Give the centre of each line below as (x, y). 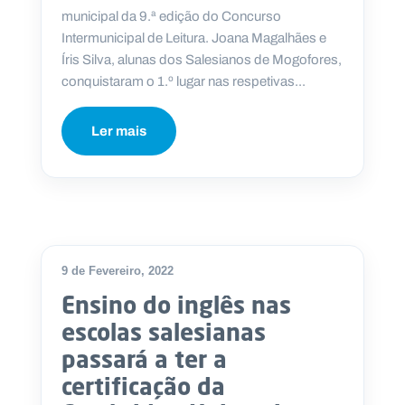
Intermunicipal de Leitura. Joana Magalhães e (194, 38)
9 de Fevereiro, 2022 (118, 271)
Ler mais (119, 132)
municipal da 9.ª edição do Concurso (171, 17)
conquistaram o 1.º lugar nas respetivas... (184, 82)
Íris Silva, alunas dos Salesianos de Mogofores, (202, 60)
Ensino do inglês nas (176, 305)
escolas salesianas (164, 332)
